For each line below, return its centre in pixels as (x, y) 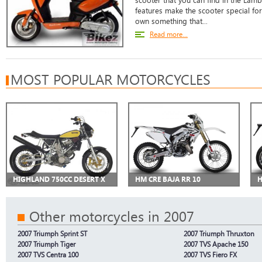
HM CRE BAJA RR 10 (168, 179)
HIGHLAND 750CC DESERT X (59, 179)
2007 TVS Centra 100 (48, 254)
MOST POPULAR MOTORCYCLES (111, 79)
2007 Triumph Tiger (46, 244)
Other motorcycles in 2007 (112, 216)
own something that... (171, 21)
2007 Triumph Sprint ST (52, 233)
